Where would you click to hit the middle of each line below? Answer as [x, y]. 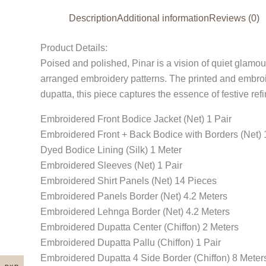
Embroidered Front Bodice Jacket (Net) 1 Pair [136, 119]
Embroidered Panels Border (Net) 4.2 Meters [134, 196]
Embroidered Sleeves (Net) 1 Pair [111, 165]
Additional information [163, 18]
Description [93, 18]
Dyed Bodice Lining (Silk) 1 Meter [111, 150]
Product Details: [74, 48]
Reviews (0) [234, 18]
